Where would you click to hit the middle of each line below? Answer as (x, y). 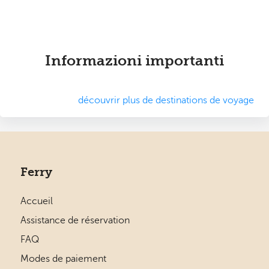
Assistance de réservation (75, 221)
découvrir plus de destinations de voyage (166, 101)
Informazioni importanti (134, 61)
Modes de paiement (63, 259)
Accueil (37, 201)
